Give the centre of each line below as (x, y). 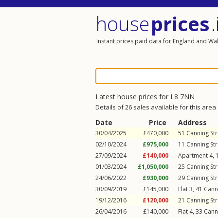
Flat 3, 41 (191, 189)
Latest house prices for (133, 97)
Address (192, 122)
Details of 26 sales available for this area (156, 107)
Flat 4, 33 (191, 211)
